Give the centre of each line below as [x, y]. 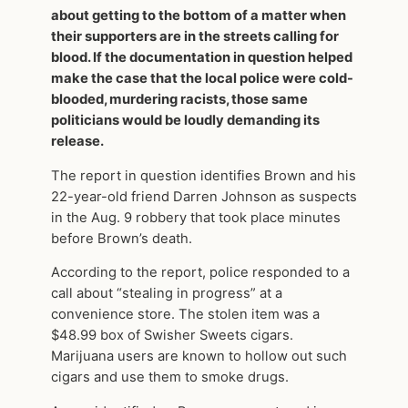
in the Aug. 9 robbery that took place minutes [196, 217]
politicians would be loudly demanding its [185, 120]
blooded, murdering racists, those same [179, 99]
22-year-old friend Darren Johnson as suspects [204, 196]
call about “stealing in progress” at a [167, 294]
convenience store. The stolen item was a [185, 315]
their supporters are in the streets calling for [195, 36]
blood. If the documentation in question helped [202, 57]
